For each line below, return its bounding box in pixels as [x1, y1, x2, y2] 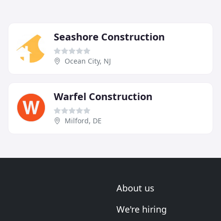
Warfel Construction [54, 90, 152, 104]
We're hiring [116, 203, 167, 216]
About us [116, 182, 154, 194]
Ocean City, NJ [65, 56, 111, 66]
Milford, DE [65, 116, 102, 126]
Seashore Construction [54, 30, 165, 44]
